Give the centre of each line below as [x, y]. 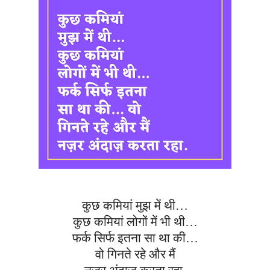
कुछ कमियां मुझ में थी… [135, 206]
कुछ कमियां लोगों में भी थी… [135, 222]
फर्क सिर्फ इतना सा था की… [135, 238]
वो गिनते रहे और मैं [135, 255]
